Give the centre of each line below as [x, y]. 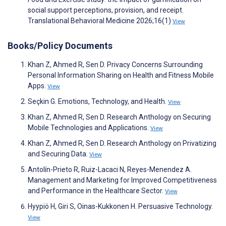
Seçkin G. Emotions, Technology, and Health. [98, 102]
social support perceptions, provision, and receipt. [106, 10]
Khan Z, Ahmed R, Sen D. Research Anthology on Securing [119, 117]
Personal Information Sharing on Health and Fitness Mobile [121, 75]
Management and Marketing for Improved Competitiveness [122, 180]
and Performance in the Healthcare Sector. [96, 191]
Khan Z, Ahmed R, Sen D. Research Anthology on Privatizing [122, 144]
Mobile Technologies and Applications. [89, 128]
